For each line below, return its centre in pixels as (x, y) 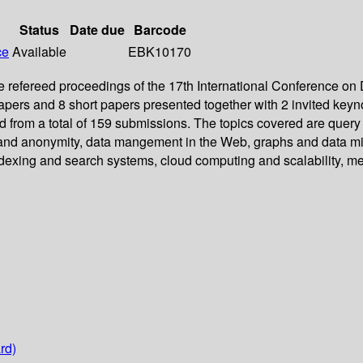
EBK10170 (160, 52)
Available (39, 52)
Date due (97, 30)
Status (39, 30)
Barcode (160, 30)
